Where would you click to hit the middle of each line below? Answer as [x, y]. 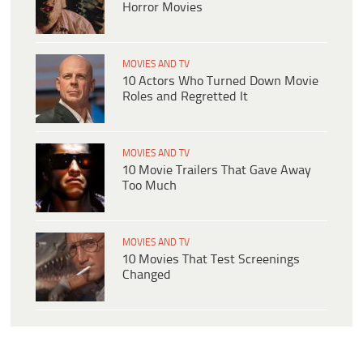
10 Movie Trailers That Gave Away [217, 171]
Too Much [149, 186]
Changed [147, 275]
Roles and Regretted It [185, 97]
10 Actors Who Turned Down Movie [220, 82]
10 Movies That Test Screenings [211, 260]
